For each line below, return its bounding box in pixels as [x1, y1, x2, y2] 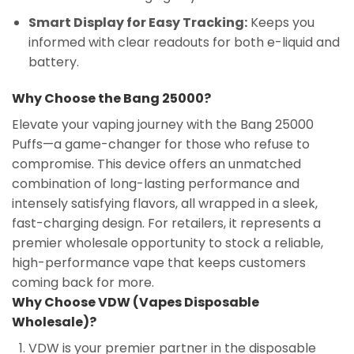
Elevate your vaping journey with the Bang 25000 [12, 115, 314, 134]
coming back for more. [12, 273, 154, 292]
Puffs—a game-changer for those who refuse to [12, 134, 310, 153]
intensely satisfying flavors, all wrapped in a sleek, [12, 194, 318, 213]
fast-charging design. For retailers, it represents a [12, 213, 321, 232]
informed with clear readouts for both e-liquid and [28, 33, 340, 52]
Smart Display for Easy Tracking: [28, 13, 247, 32]
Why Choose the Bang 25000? [12, 88, 211, 107]
